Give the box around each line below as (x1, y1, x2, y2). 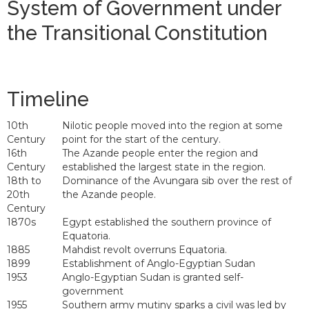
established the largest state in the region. (62, 161, 266, 174)
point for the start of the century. (62, 133, 221, 146)
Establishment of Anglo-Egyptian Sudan (62, 257, 255, 270)
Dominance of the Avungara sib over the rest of (62, 175, 292, 188)
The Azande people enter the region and (62, 147, 258, 160)
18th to (7, 175, 41, 188)
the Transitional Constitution (7, 21, 268, 46)
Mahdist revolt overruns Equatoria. (62, 243, 227, 257)
